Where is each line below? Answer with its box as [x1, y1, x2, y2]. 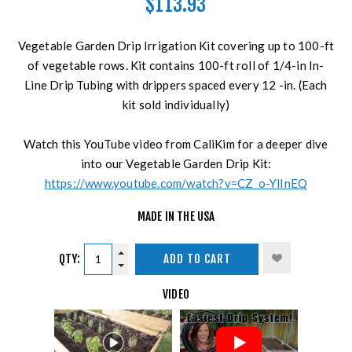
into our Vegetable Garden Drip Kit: [80, 156, 272, 170]
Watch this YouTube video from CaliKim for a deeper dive [24, 136, 328, 151]
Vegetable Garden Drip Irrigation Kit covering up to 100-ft [17, 38, 335, 53]
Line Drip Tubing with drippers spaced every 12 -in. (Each [24, 77, 328, 92]
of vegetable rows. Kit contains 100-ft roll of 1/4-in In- [27, 57, 324, 72]
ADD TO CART [163, 251, 231, 267]
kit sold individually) [122, 97, 230, 112]
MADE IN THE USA [137, 208, 215, 224]
